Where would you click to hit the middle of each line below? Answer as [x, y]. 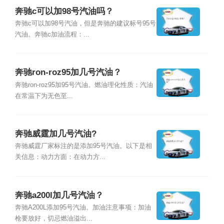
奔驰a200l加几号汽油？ [59, 195]
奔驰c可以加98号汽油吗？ [64, 11]
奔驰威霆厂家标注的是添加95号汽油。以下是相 [83, 146]
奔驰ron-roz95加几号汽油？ [68, 72]
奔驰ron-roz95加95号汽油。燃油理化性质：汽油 [84, 85]
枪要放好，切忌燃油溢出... [53, 219]
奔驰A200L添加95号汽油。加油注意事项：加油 [83, 208]
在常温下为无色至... [44, 96]
